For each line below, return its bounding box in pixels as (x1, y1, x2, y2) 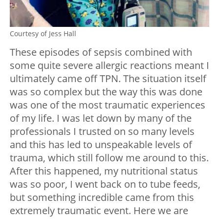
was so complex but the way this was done (10, 85, 202, 99)
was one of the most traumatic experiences (10, 98, 205, 112)
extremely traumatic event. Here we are (10, 204, 188, 218)
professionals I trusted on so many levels (10, 125, 195, 138)
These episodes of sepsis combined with (10, 45, 192, 59)
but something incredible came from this (10, 191, 194, 204)
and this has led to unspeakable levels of (10, 138, 192, 152)
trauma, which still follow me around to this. (10, 151, 209, 165)
